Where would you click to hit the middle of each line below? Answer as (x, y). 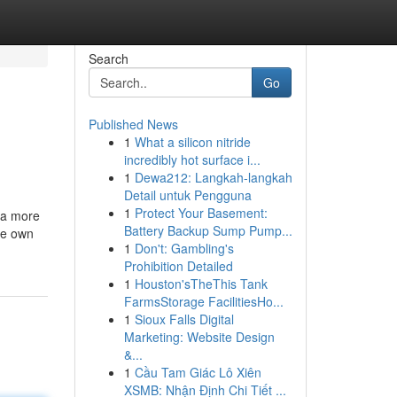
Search (108, 58)
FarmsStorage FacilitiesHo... (203, 301)
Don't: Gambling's (184, 248)
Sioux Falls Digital (184, 319)
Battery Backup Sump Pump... (208, 230)
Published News (133, 124)
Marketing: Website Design (199, 337)
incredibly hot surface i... (192, 160)
